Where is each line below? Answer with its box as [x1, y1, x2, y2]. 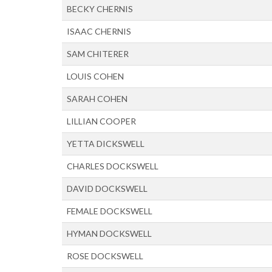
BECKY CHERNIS [67, 3, 133, 14]
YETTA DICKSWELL [67, 138, 144, 149]
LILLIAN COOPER [67, 115, 136, 126]
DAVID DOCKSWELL [67, 183, 148, 194]
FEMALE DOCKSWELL [67, 205, 152, 216]
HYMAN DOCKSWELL [67, 228, 152, 239]
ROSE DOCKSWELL [67, 250, 143, 261]
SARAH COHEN [67, 93, 127, 104]
